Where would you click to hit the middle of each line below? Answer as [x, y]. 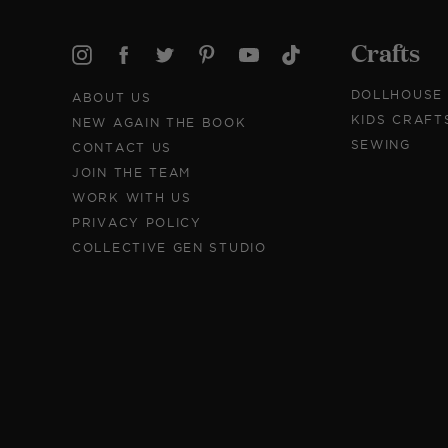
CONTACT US [122, 147]
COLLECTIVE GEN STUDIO [169, 247]
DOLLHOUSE [396, 94]
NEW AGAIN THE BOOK [159, 122]
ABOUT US [112, 97]
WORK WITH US [132, 197]
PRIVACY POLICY [137, 222]
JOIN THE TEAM [132, 172]
